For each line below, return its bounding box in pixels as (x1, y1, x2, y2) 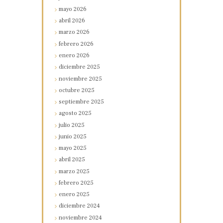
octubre (59, 86, 82, 94)
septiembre (59, 98, 92, 106)
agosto (59, 110, 79, 117)
